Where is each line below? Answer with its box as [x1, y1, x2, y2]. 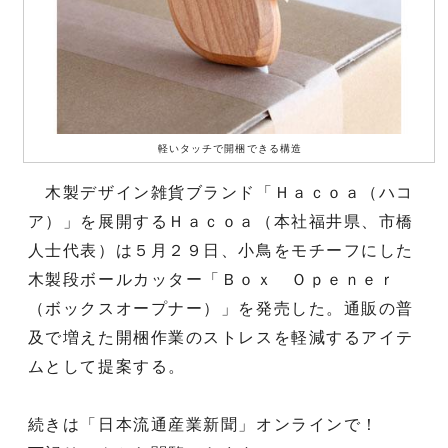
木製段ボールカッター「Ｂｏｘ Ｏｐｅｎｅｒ [27, 270, 397, 288]
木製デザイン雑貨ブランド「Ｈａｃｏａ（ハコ [27, 183, 415, 201]
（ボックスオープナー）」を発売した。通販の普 [27, 299, 415, 317]
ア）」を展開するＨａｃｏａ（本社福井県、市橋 [27, 212, 415, 230]
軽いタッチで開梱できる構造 [158, 142, 302, 154]
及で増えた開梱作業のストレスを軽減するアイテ [27, 328, 415, 346]
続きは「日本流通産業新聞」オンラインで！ [27, 415, 379, 433]
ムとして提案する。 [27, 357, 186, 375]
